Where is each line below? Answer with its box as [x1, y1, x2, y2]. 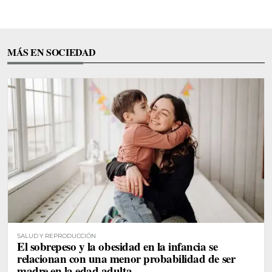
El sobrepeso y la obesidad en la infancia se [17, 237, 218, 254]
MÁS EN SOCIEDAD [7, 45, 96, 59]
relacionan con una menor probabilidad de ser [17, 250, 236, 267]
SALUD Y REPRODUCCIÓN [17, 231, 96, 240]
